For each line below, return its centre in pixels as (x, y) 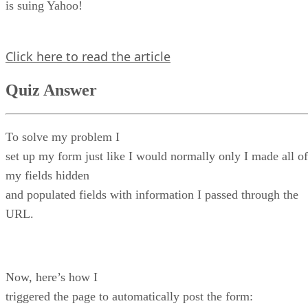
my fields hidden (47, 175)
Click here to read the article (88, 56)
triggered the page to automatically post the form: (129, 296)
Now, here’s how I (52, 277)
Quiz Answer (51, 90)
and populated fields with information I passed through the (152, 194)
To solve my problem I (63, 136)
